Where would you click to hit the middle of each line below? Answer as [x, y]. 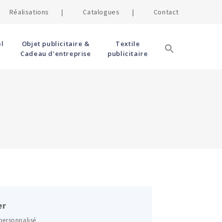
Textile [128, 44]
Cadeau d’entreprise [56, 54]
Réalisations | [36, 12]
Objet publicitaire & [55, 44]
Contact [166, 12]
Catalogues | [109, 12]
